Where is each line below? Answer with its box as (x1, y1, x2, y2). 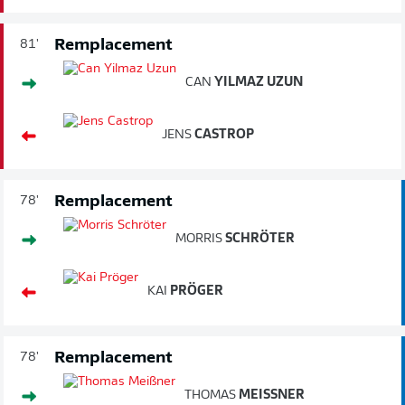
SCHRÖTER (222, 231, 295, 246)
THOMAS (184, 388, 236, 402)
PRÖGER (167, 284, 223, 298)
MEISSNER (236, 388, 296, 402)
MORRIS (175, 231, 222, 246)
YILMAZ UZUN (212, 75, 303, 89)
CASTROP (192, 127, 254, 142)
